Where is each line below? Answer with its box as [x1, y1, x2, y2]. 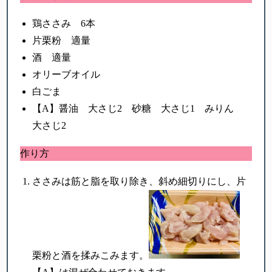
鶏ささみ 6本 [32, 18, 96, 29]
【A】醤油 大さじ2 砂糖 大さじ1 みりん [32, 103, 244, 114]
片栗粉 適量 [32, 35, 91, 46]
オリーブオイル [32, 69, 101, 80]
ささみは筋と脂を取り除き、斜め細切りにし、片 [32, 176, 246, 187]
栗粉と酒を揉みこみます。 [32, 250, 149, 260]
